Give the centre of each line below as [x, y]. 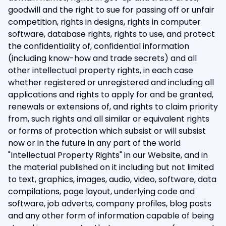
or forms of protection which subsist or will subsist [107, 131]
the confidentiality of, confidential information [99, 46]
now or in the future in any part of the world [94, 143]
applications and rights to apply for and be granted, [111, 95]
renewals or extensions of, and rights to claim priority [113, 107]
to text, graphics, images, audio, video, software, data [112, 179]
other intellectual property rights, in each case [101, 70]
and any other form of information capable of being [111, 216]
